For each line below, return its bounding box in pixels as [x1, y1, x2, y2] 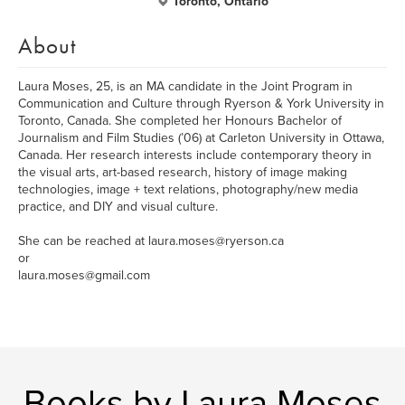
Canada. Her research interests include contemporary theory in [18, 147, 372, 163]
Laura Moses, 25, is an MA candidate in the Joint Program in [18, 79, 353, 94]
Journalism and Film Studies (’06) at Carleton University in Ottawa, [18, 130, 384, 146]
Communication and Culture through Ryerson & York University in [18, 96, 384, 111]
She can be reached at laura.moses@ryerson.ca [18, 233, 284, 249]
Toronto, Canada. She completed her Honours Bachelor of [18, 113, 342, 128]
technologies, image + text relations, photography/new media [18, 182, 358, 197]
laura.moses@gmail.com [18, 268, 150, 283]
